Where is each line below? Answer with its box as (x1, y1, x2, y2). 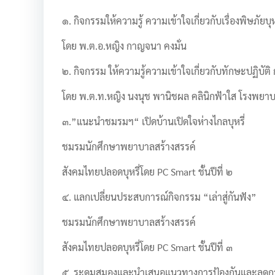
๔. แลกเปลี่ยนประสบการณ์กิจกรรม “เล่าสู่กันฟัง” (62, 190, 257, 203)
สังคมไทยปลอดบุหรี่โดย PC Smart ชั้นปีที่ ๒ (62, 165, 233, 178)
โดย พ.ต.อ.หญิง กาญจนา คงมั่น (62, 39, 187, 52)
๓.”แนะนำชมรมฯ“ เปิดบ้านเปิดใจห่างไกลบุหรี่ (62, 115, 245, 128)
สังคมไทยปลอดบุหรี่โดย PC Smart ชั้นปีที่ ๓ (62, 241, 233, 254)
